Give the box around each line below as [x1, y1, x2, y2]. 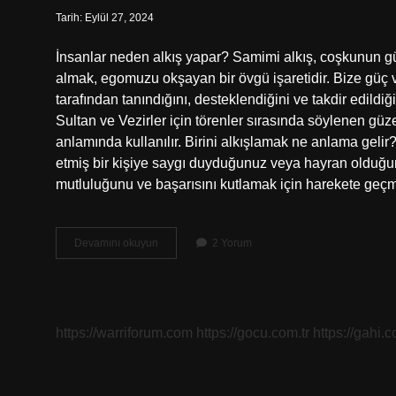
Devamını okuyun [74, 237, 158, 249]
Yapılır [157, 268, 187, 280]
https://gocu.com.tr [196, 325, 309, 340]
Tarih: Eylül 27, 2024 [56, 11, 154, 24]
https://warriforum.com [56, 325, 193, 340]
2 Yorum [212, 237, 252, 249]
